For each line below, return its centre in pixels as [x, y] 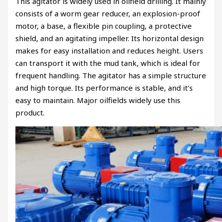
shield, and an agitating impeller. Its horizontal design [110, 38]
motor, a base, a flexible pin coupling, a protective [104, 26]
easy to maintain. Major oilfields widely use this [98, 100]
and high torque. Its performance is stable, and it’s [104, 88]
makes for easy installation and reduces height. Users [110, 51]
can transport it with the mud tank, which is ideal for [108, 63]
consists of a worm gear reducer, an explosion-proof [108, 14]
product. [30, 113]
